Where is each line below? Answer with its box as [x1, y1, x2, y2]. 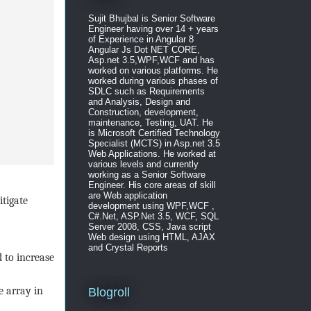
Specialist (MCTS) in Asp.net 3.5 [87, 137, 220, 149]
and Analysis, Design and [87, 96, 190, 107]
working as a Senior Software [87, 169, 205, 180]
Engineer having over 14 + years [87, 23, 219, 34]
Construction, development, [87, 106, 199, 117]
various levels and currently [87, 158, 199, 169]
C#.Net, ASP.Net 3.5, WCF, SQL [87, 210, 219, 221]
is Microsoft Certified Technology [87, 127, 220, 138]
